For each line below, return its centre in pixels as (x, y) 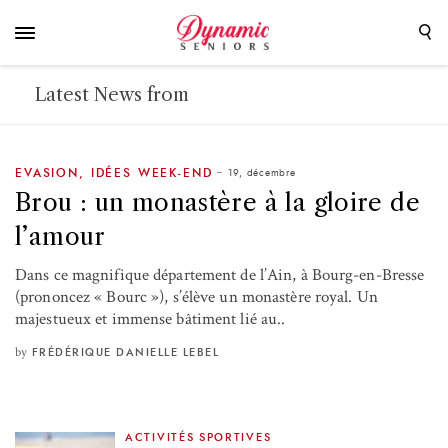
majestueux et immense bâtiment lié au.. (150, 319)
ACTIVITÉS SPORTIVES (198, 437)
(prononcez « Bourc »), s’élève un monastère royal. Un (196, 297)
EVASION (47, 173)
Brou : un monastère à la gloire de (217, 202)
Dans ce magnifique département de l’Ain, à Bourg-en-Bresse (220, 275)
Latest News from (112, 95)
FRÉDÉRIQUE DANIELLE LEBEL (125, 352)
